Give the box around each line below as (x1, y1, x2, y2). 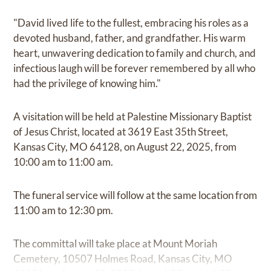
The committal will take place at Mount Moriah (13, 237, 218, 250)
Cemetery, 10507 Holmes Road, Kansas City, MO (13, 252, 233, 265)
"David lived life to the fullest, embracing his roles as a (13, 16, 249, 29)
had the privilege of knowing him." (13, 76, 162, 90)
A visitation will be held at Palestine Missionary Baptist (13, 109, 252, 123)
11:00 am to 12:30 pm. (13, 203, 114, 217)
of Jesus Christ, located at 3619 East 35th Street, (13, 125, 229, 138)
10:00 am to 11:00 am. (13, 155, 114, 168)
